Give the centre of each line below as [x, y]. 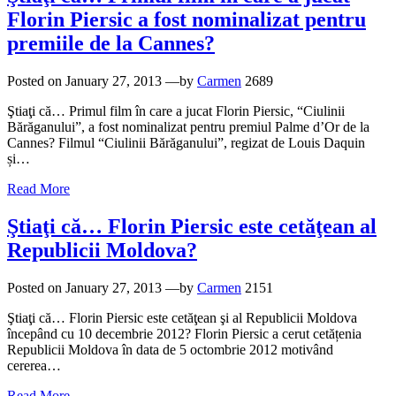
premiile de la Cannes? [111, 44]
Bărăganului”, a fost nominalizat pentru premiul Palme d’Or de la [188, 127]
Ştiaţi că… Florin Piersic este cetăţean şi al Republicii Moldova [182, 317]
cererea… [34, 365]
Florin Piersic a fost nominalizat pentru [187, 20]
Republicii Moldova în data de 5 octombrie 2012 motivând [170, 349]
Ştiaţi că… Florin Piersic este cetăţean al [192, 227]
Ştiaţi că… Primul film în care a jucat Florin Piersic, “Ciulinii [176, 111]
